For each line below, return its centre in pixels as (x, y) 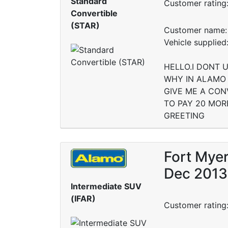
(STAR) (85, 26)
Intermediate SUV (106, 187)
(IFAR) (83, 199)
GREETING (184, 115)
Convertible (94, 13)
